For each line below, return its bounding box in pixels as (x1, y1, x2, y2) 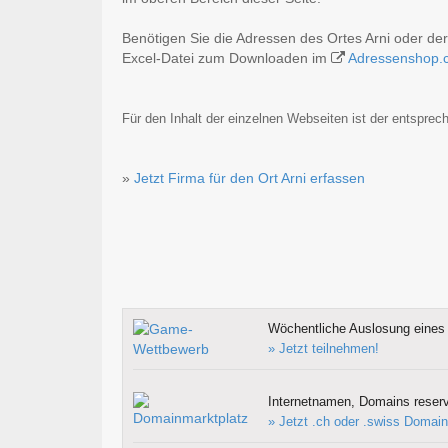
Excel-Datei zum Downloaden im (122, 49, 331, 66)
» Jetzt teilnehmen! (267, 340, 379, 356)
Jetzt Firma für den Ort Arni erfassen (134, 169, 365, 186)
